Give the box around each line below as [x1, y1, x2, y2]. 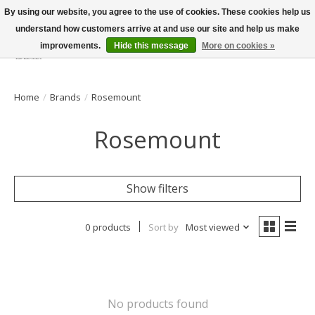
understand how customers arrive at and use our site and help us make [15, 24, 300, 34]
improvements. [40, 41, 103, 51]
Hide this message [114, 41, 188, 51]
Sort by [148, 220, 179, 233]
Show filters [127, 180, 188, 196]
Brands [50, 90, 81, 103]
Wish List [230, 49, 278, 65]
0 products [84, 220, 131, 233]
